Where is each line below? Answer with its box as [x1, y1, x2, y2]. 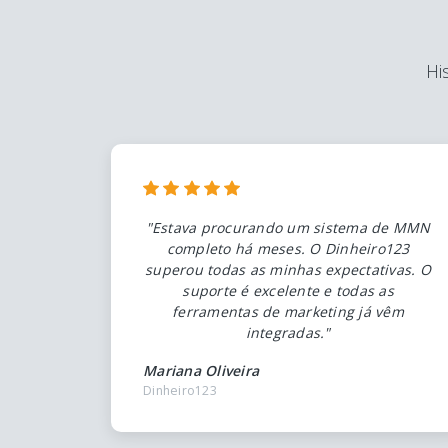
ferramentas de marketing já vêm [172, 301, 404, 321]
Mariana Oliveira [143, 360, 259, 380]
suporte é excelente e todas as [182, 280, 394, 300]
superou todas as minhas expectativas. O [145, 259, 431, 279]
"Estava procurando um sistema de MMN [145, 217, 431, 237]
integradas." [245, 322, 331, 342]
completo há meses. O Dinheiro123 [166, 238, 410, 258]
